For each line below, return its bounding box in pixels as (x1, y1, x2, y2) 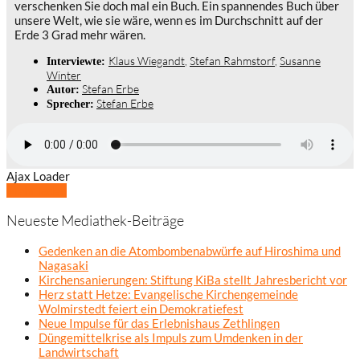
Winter (47, 68, 81, 83)
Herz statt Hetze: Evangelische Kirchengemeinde (39, 286, 298, 301)
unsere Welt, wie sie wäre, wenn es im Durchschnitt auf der (14, 13, 323, 28)
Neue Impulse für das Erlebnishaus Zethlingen (39, 315, 280, 330)
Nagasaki (39, 257, 88, 272)
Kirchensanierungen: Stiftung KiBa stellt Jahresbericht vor (39, 272, 347, 287)
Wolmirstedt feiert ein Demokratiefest (39, 301, 243, 316)
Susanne (280, 54, 321, 68)
